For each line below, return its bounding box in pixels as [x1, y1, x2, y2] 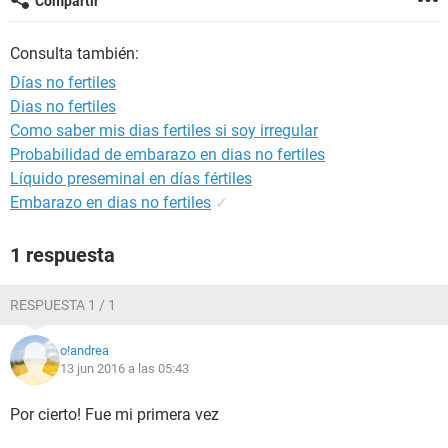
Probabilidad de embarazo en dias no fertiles [10, 145, 325, 164]
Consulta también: [10, 44, 139, 63]
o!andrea [60, 343, 109, 358]
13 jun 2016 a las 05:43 [60, 361, 189, 376]
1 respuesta [10, 243, 115, 267]
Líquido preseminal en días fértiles [10, 169, 252, 188]
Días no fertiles [10, 73, 116, 92]
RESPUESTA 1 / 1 [10, 297, 116, 313]
